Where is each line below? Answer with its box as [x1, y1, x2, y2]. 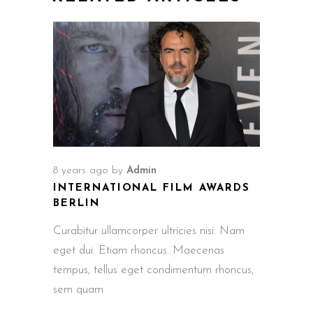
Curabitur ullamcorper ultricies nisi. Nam [53, 224, 245, 237]
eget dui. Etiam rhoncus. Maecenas [53, 244, 224, 256]
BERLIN [53, 198, 100, 209]
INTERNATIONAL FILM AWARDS [53, 182, 250, 194]
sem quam [53, 283, 103, 296]
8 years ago [53, 165, 108, 176]
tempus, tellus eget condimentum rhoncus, [53, 263, 254, 276]
